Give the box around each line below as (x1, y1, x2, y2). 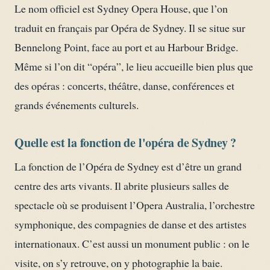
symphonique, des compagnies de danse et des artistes (14, 216, 246, 231)
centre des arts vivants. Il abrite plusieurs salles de (14, 178, 229, 193)
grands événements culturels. (14, 97, 139, 112)
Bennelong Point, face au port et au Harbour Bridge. (14, 39, 238, 54)
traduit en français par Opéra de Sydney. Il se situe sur (14, 20, 245, 35)
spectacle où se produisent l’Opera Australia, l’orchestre (14, 197, 255, 212)
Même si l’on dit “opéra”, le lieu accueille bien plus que (14, 58, 253, 74)
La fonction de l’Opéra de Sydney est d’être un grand (14, 159, 242, 174)
